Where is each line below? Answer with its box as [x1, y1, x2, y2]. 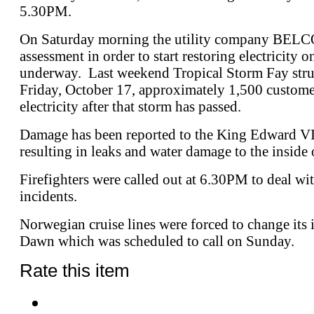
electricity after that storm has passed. [20, 97, 241, 115]
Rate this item [20, 260, 130, 280]
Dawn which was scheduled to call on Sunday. [20, 232, 308, 250]
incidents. [20, 187, 77, 205]
